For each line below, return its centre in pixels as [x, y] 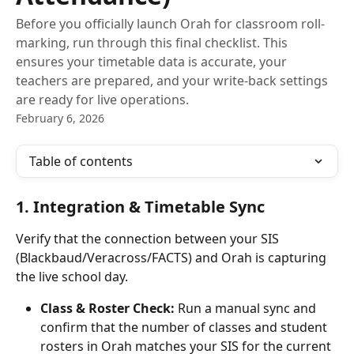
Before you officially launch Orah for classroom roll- [170, 24]
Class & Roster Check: [107, 308]
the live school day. [72, 277]
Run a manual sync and [247, 308]
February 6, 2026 [60, 118]
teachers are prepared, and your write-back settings [172, 81]
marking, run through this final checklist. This [152, 43]
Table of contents [81, 161]
